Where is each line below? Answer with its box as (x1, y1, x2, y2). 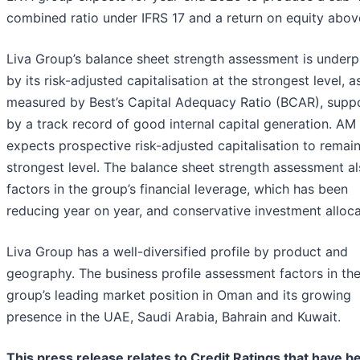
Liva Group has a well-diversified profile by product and (6, 243, 348, 260)
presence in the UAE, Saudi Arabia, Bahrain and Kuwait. (6, 309, 341, 325)
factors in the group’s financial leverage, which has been (6, 181, 348, 198)
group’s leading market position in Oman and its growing (6, 287, 351, 304)
